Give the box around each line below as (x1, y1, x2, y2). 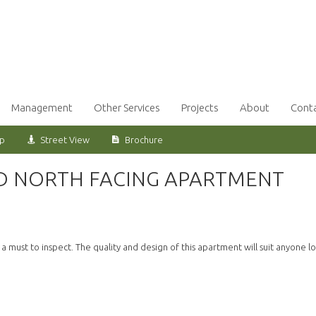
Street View (40, 135, 90, 145)
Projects (181, 102, 219, 114)
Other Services (94, 102, 160, 114)
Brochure (125, 135, 163, 145)
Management (11, 102, 73, 114)
